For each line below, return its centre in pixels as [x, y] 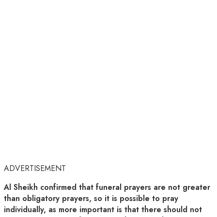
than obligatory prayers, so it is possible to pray [91, 199]
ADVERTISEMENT [35, 169]
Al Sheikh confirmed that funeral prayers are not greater [107, 187]
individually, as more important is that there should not [103, 210]
